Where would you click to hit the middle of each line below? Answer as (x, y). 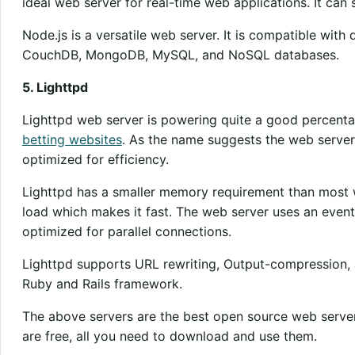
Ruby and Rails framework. (102, 283)
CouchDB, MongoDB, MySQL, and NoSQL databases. (180, 54)
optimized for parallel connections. (126, 231)
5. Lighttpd (55, 87)
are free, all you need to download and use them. (169, 336)
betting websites (72, 139)
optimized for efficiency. (95, 159)
